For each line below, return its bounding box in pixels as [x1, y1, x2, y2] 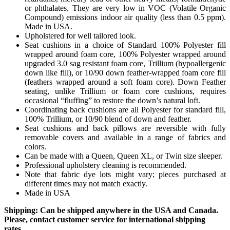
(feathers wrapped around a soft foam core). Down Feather [25, 77, 226, 86]
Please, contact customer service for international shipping [4, 215, 205, 224]
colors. [25, 142, 46, 151]
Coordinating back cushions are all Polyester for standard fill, [25, 105, 226, 114]
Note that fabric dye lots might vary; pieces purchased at [25, 169, 226, 179]
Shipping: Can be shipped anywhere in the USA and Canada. [4, 205, 218, 215]
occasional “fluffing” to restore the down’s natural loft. [25, 95, 200, 105]
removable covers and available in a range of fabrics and [25, 132, 226, 142]
